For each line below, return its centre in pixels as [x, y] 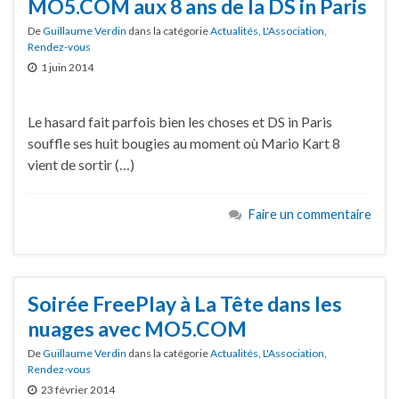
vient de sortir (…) [81, 164]
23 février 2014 [78, 390]
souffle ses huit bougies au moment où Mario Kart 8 [184, 142]
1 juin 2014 [67, 67]
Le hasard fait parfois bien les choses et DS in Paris [180, 121]
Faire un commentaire [310, 214]
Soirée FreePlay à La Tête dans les [185, 304]
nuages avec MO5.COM [137, 329]
